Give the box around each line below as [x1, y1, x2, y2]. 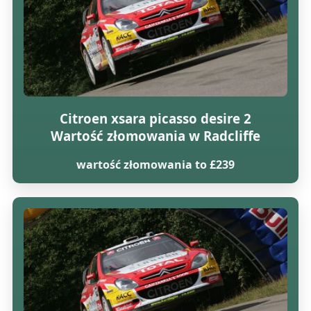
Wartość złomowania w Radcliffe [50, 126, 260, 144]
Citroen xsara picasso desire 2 [59, 109, 251, 127]
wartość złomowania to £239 [76, 157, 235, 173]
